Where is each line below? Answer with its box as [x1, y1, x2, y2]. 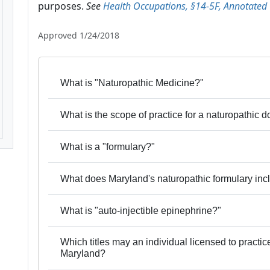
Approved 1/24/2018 [38, 30, 119, 41]
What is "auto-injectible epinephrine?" [60, 205, 221, 216]
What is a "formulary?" [60, 141, 155, 152]
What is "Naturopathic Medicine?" [60, 77, 204, 88]
